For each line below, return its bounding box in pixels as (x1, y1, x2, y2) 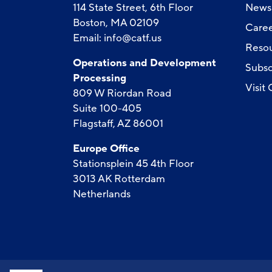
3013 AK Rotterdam (72, 172, 165, 186)
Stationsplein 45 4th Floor (72, 157, 194, 171)
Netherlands (72, 187, 131, 201)
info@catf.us (103, 31, 161, 45)
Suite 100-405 (72, 101, 141, 115)
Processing (72, 71, 126, 85)
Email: (72, 31, 104, 45)
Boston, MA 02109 (72, 16, 159, 30)
